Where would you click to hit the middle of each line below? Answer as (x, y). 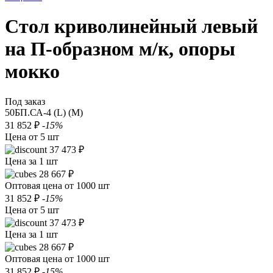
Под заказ (25, 101)
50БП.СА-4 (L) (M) (44, 112)
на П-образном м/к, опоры (120, 49)
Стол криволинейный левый (131, 27)
